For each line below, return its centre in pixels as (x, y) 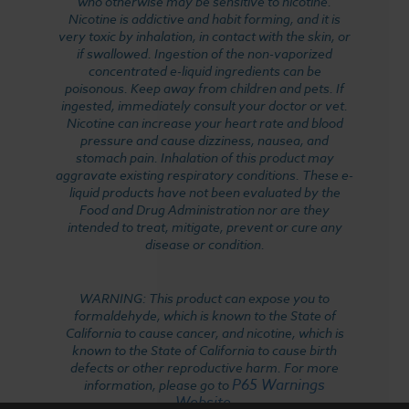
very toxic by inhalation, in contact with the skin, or (204, 36)
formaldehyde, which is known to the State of (204, 315)
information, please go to (158, 384)
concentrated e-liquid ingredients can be (204, 70)
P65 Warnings (278, 384)
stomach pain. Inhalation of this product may (204, 157)
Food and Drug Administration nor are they (204, 209)
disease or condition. (204, 244)
